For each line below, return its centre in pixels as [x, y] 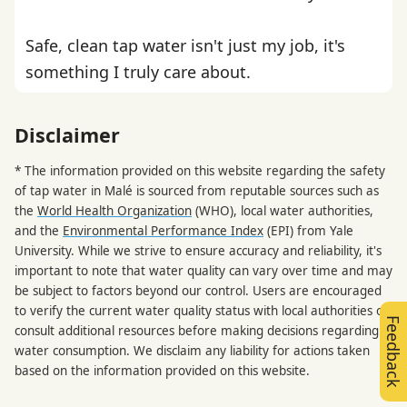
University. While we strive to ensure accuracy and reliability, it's [198, 250]
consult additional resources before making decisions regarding [197, 330]
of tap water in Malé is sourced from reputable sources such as [197, 190]
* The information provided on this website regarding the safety [200, 170]
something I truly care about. [138, 72]
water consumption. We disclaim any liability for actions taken [192, 350]
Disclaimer [67, 134]
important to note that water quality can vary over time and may [203, 270]
